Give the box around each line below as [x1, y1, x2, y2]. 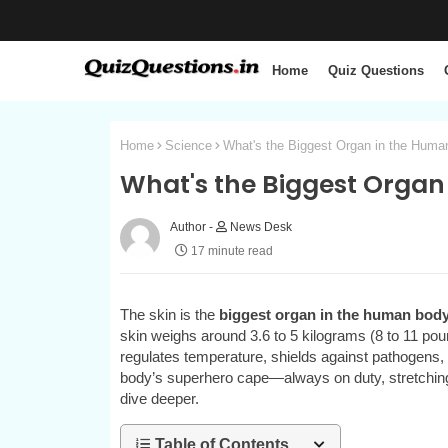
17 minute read [190, 244, 273, 259]
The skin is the [119, 306, 219, 324]
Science [164, 138, 212, 153]
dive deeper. [119, 390, 203, 408]
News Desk [226, 220, 292, 235]
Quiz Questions [328, 63, 424, 78]
